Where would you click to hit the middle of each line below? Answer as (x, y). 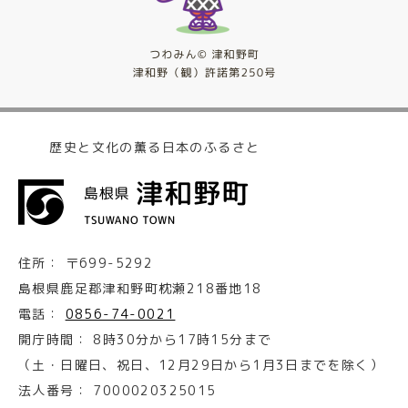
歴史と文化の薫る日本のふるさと (155, 147)
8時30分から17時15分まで (183, 339)
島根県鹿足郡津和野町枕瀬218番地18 (140, 288)
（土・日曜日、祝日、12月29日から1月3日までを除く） (201, 365)
